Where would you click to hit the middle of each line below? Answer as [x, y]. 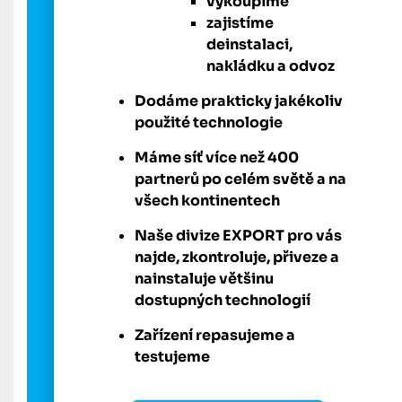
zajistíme [240, 23]
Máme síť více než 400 [217, 158]
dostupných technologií [223, 301]
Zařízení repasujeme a [215, 336]
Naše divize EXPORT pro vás [238, 236]
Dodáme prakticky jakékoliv [239, 101]
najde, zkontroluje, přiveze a [237, 258]
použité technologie [209, 123]
